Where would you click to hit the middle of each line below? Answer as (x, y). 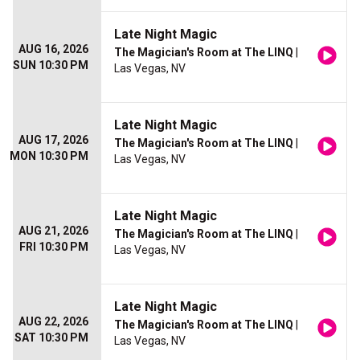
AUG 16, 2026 (53, 49)
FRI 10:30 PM (54, 247)
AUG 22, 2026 (53, 321)
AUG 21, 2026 (53, 231)
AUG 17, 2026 (53, 140)
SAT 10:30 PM (51, 337)
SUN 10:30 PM (51, 65)
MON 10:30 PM (49, 156)
